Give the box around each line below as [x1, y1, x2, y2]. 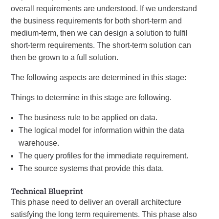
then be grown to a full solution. [11, 53, 119, 62]
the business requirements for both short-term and [11, 17, 182, 25]
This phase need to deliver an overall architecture [11, 198, 182, 206]
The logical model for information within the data [19, 126, 185, 134]
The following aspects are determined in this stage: [11, 73, 187, 82]
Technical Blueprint [11, 186, 84, 196]
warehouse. [19, 139, 60, 147]
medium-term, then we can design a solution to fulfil [11, 29, 188, 37]
